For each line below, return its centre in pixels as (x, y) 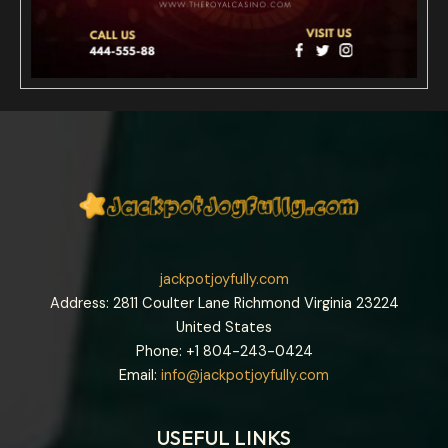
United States (224, 327)
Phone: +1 (169, 351)
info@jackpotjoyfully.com (245, 375)
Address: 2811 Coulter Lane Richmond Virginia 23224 (224, 303)
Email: (140, 375)
